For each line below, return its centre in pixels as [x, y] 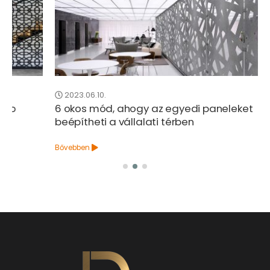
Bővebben [30, 148]
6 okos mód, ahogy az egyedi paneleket [111, 109]
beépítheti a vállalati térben [82, 122]
